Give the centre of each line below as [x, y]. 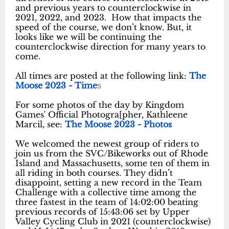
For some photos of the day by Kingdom [100, 105]
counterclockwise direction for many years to [110, 47]
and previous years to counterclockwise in [103, 8]
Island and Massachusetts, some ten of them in [112, 163]
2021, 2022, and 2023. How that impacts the [108, 18]
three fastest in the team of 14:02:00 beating [107, 202]
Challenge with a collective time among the [106, 192]
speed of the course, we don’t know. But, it [104, 27]
